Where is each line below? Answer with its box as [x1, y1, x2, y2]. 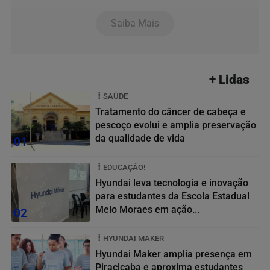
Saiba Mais [111, 17, 159, 29]
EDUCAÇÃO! [103, 162, 145, 172]
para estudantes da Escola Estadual [95, 190, 250, 202]
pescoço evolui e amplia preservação [95, 119, 256, 131]
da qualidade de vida [95, 132, 185, 144]
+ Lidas [209, 72, 250, 87]
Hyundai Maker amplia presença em [95, 248, 252, 260]
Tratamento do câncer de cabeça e [95, 105, 246, 118]
